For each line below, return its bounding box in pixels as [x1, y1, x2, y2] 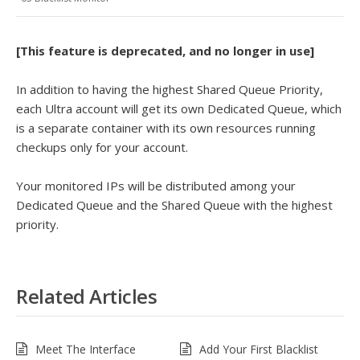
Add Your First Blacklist [199, 342, 318, 357]
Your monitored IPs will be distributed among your [16, 178, 296, 194]
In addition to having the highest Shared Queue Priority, [16, 81, 323, 97]
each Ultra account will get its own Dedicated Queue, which [16, 100, 342, 117]
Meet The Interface [35, 342, 136, 357]
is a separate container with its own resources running [16, 120, 316, 136]
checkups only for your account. [16, 139, 188, 155]
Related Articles [16, 283, 157, 309]
